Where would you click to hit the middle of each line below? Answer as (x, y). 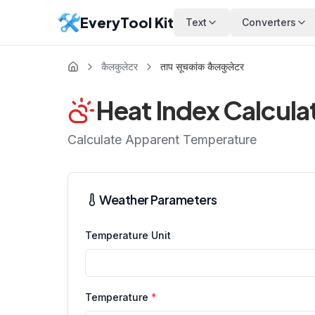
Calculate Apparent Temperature (162, 140)
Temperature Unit (128, 235)
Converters (269, 22)
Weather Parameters (158, 199)
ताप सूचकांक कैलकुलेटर (202, 66)
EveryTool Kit (127, 22)
